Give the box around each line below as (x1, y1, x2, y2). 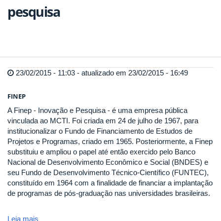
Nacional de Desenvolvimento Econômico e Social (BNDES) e (7, 157, 208, 166)
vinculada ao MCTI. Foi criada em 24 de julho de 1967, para (7, 116, 198, 125)
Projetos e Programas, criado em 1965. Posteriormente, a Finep (7, 137, 213, 146)
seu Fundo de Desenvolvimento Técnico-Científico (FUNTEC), (7, 168, 209, 177)
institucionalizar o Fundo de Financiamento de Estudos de (7, 126, 192, 135)
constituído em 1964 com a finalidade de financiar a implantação (7, 178, 213, 187)
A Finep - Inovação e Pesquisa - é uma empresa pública (7, 106, 187, 114)
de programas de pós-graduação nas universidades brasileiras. (7, 188, 210, 197)
